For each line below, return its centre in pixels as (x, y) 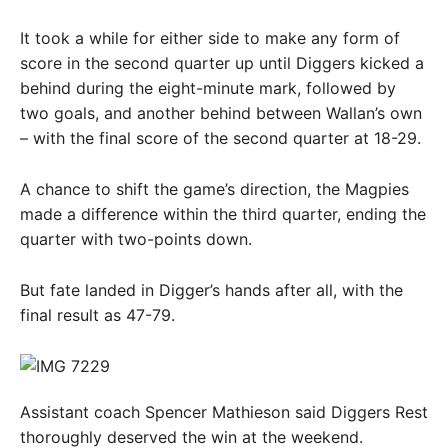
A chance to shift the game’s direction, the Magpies (214, 189)
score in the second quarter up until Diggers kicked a (222, 63)
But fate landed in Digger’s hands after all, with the (211, 290)
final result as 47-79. (97, 315)
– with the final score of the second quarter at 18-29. (220, 138)
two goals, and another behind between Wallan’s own (221, 113)
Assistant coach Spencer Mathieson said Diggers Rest (224, 412)
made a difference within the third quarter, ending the (223, 214)
